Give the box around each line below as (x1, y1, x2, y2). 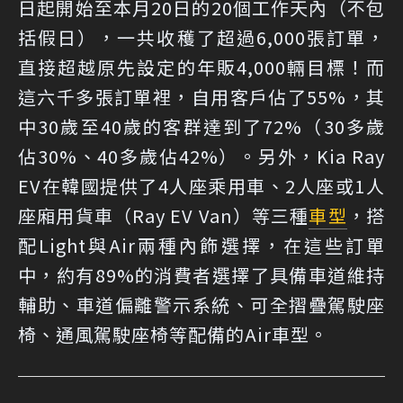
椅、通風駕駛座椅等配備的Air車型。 (18, 321, 328, 348)
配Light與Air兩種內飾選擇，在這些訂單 (18, 232, 385, 259)
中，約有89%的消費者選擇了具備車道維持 (18, 262, 385, 289)
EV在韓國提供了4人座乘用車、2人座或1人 (18, 173, 385, 200)
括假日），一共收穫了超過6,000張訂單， (18, 24, 385, 51)
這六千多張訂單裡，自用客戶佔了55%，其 (18, 84, 385, 111)
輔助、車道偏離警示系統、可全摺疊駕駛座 (18, 291, 385, 318)
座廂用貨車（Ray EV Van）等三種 (18, 202, 309, 229)
